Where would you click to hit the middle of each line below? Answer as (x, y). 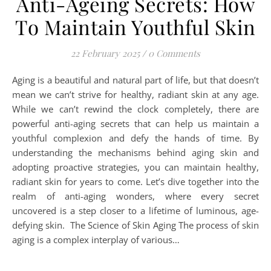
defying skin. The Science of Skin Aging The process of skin (135, 225)
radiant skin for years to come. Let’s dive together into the (135, 181)
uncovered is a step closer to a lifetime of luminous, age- (135, 211)
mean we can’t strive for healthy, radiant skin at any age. (135, 94)
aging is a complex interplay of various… (96, 240)
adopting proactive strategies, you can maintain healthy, (135, 167)
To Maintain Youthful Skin (135, 27)
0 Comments (174, 53)
